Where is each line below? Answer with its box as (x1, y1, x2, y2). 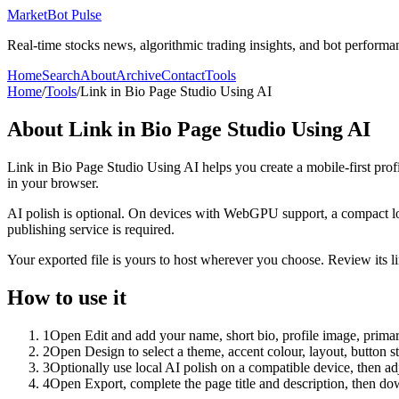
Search (42, 68, 80, 83)
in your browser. (7, 175, 99, 191)
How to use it (7, 285, 126, 309)
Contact (161, 68, 205, 83)
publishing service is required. (7, 221, 175, 237)
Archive (116, 68, 161, 83)
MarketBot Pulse (7, 7, 102, 22)
